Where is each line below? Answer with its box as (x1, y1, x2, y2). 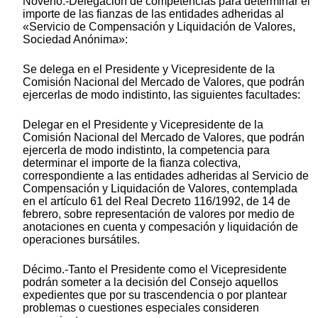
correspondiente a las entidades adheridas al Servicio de (23, 170, 309, 182)
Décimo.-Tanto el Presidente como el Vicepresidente (23, 263, 287, 276)
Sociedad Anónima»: (23, 33, 128, 46)
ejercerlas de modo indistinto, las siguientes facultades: (23, 89, 300, 102)
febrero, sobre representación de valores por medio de (23, 208, 295, 221)
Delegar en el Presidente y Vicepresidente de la (23, 119, 263, 131)
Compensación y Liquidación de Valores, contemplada (23, 182, 297, 195)
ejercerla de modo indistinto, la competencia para (23, 144, 270, 157)
